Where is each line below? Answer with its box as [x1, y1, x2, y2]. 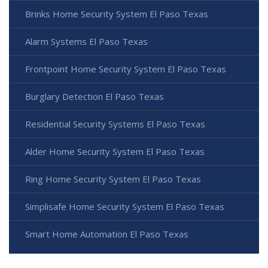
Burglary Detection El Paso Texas [25, 90, 164, 103]
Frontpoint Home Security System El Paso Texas [25, 63, 226, 75]
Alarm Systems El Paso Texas [25, 35, 148, 48]
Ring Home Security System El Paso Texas [25, 173, 201, 185]
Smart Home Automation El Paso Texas [25, 228, 188, 240]
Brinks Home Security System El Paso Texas [25, 8, 208, 20]
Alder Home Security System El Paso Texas [25, 145, 205, 158]
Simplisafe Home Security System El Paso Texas [25, 200, 224, 213]
